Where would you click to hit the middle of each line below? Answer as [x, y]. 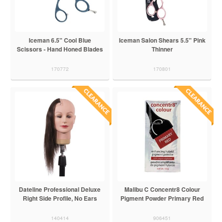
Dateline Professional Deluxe [60, 190]
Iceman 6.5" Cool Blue [60, 40]
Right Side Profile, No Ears [60, 198]
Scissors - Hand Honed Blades [60, 49]
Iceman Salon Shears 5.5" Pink [162, 40]
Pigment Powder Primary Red [162, 198]
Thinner [162, 49]
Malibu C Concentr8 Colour [162, 190]
